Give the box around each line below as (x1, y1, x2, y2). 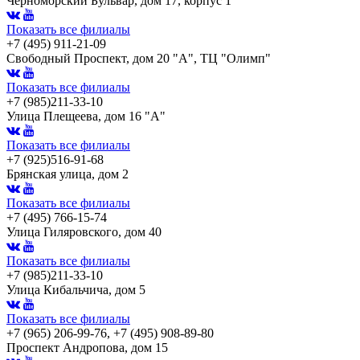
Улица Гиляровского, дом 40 (6, 224, 162, 239)
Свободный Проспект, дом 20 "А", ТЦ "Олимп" (6, 51, 271, 65)
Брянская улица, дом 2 (6, 166, 129, 181)
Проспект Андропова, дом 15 (6, 340, 168, 354)
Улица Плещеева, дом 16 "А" (6, 108, 166, 123)
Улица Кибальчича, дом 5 (6, 282, 145, 297)
